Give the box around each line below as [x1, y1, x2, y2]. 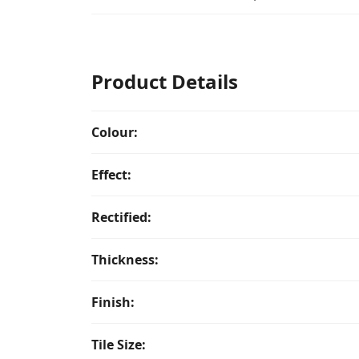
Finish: [91, 293, 135, 311]
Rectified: [91, 208, 151, 226]
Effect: [91, 166, 131, 184]
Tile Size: [91, 336, 146, 353]
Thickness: [91, 251, 159, 268]
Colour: [91, 123, 138, 141]
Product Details [91, 68, 238, 95]
